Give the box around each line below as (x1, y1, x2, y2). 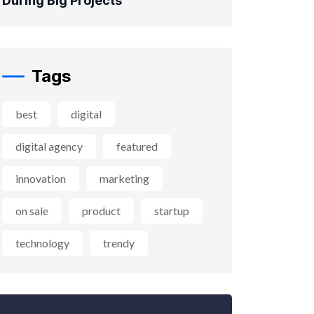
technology (15, 236, 69, 250)
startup (154, 204, 189, 218)
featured (116, 139, 158, 153)
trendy (103, 236, 135, 250)
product (82, 204, 121, 218)
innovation (15, 172, 66, 186)
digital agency (15, 139, 83, 153)
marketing (100, 172, 149, 186)
